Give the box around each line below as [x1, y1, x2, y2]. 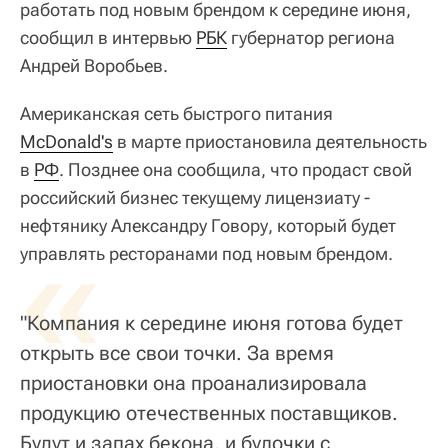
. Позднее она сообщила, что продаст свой [59, 158, 412, 180]
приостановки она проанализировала [20, 370, 367, 395]
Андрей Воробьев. [20, 54, 168, 76]
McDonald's [20, 130, 113, 152]
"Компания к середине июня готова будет [20, 310, 403, 335]
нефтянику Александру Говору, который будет [20, 214, 396, 236]
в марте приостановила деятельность [113, 130, 427, 152]
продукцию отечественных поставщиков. [20, 400, 398, 425]
